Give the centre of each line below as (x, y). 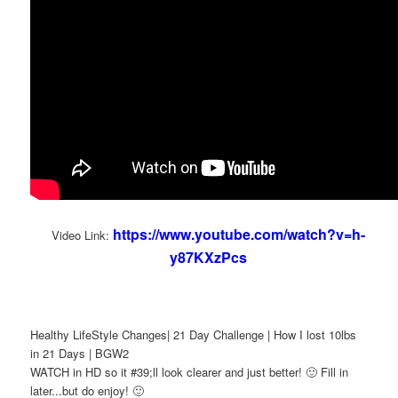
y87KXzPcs (208, 258)
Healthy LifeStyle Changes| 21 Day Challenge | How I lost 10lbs (194, 335)
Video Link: (82, 235)
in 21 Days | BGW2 (80, 354)
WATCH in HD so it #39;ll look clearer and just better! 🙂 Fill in (190, 372)
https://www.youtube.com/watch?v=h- (239, 235)
